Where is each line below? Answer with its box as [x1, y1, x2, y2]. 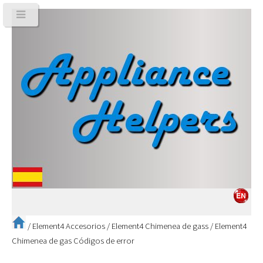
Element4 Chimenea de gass [112, 220, 208, 231]
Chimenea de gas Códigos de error [12, 235, 134, 246]
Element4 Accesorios [32, 220, 105, 231]
